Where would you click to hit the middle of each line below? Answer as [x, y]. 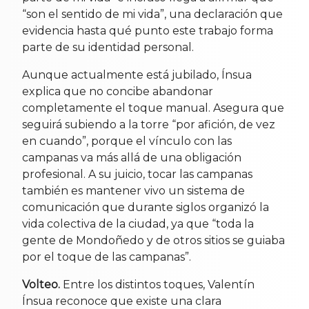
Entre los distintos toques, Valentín [157, 284]
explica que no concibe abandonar [118, 91]
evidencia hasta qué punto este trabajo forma [148, 30]
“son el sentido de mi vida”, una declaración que [152, 14]
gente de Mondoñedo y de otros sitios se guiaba [153, 240]
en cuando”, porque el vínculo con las [127, 141]
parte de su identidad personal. [108, 47]
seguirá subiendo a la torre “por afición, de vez [149, 124]
